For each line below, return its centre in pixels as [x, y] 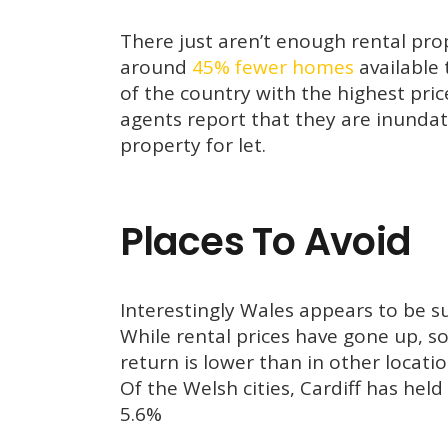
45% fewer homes [272, 67]
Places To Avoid [265, 242]
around [155, 67]
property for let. [192, 145]
